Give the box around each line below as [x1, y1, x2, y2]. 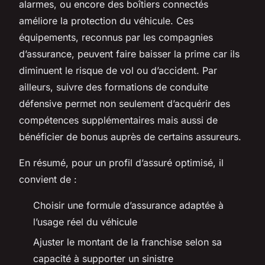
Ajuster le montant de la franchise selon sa [33, 236, 222, 248]
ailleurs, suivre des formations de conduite [19, 80, 208, 93]
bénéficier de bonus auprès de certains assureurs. [19, 130, 241, 143]
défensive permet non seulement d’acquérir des [19, 97, 230, 109]
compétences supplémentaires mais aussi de [19, 114, 218, 126]
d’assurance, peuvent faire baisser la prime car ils [19, 47, 240, 60]
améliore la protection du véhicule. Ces [19, 14, 193, 27]
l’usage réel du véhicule [33, 215, 137, 228]
